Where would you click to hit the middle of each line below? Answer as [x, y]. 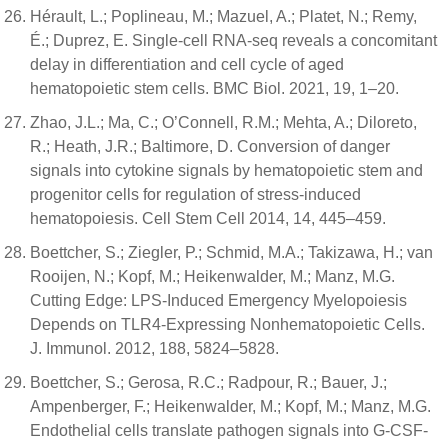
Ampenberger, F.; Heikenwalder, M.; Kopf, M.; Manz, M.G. [230, 406]
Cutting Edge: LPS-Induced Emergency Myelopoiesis [218, 300]
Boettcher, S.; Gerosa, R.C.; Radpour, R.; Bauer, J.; [208, 382]
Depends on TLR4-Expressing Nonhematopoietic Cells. [227, 324]
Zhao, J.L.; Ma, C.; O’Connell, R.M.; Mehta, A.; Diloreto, [223, 122]
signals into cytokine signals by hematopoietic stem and [226, 170]
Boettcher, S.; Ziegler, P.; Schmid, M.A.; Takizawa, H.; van [231, 252]
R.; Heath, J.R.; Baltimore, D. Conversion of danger [210, 146]
